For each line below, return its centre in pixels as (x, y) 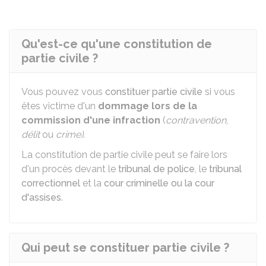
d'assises (41, 197)
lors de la (173, 106)
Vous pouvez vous (63, 92)
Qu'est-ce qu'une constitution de (117, 44)
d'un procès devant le (70, 169)
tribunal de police (156, 169)
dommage (123, 106)
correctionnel (51, 183)
